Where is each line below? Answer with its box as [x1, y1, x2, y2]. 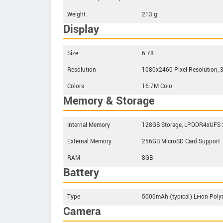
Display [63, 21, 99, 37]
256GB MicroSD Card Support [142, 137, 220, 146]
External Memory [67, 137, 111, 146]
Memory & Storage [63, 93, 154, 109]
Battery [63, 164, 99, 181]
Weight [67, 10, 86, 19]
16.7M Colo [142, 82, 172, 91]
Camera [63, 203, 101, 220]
